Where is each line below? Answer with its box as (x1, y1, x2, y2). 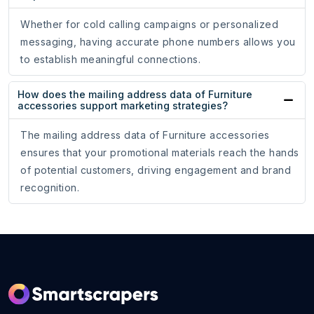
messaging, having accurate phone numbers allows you (20, 36, 296, 48)
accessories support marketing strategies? (18, 100, 228, 112)
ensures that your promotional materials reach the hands (20, 146, 299, 159)
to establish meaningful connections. (20, 53, 200, 66)
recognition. (20, 182, 79, 194)
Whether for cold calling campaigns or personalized (20, 18, 278, 31)
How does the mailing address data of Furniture (18, 88, 252, 101)
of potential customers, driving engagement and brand (20, 164, 291, 177)
